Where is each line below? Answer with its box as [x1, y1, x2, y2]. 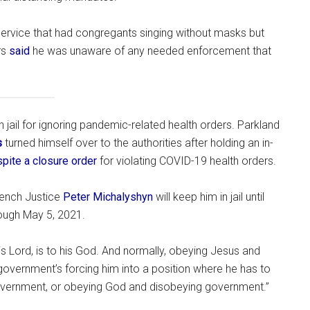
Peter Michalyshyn [63, 190, 153, 203]
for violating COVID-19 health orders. [97, 154, 276, 167]
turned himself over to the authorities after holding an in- [2, 136, 273, 149]
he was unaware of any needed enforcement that [30, 44, 271, 58]
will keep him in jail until [153, 190, 264, 203]
